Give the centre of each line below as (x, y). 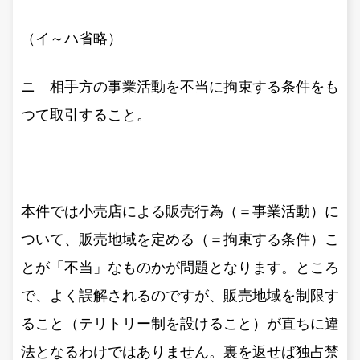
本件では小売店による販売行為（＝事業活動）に (180, 211)
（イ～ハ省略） (72, 38)
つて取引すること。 (86, 115)
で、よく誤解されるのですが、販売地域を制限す (180, 295)
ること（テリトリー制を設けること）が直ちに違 (180, 323)
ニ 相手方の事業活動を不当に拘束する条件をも (180, 86)
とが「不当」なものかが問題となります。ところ (180, 267)
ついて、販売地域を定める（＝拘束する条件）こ (180, 239)
